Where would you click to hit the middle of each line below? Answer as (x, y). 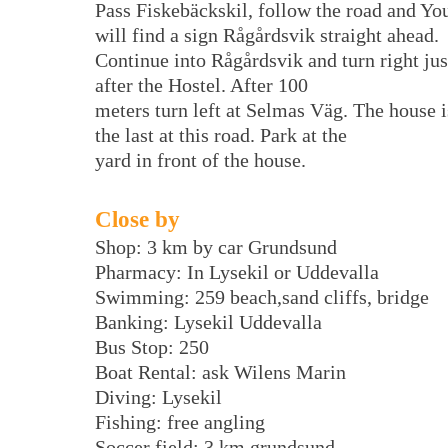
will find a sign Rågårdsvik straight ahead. (267, 35)
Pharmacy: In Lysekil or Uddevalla (237, 272)
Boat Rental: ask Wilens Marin (220, 372)
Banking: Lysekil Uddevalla (208, 322)
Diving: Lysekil (158, 397)
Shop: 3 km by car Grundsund (216, 247)
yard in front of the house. (200, 160)
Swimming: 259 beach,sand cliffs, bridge (262, 297)
